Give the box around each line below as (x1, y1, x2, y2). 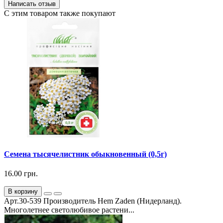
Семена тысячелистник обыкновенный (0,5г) (4, 149, 167, 158)
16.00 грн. (4, 169, 38, 178)
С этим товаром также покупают (4, 8, 115, 17)
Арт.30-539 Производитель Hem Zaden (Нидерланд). (4, 197, 182, 206)
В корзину (8, 188, 38, 196)
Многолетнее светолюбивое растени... (4, 206, 134, 215)
